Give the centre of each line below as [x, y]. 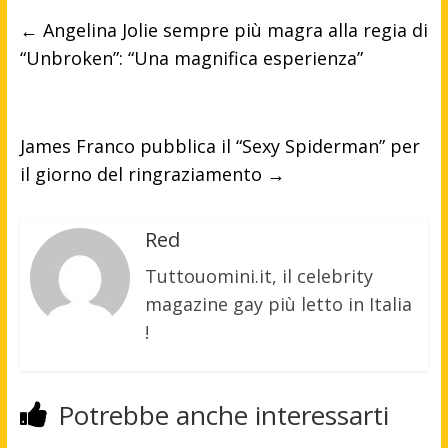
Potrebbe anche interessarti [223, 414]
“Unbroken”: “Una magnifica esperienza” [191, 57]
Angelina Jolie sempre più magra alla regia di [232, 29]
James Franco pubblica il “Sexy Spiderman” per [219, 145]
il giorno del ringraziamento [143, 173]
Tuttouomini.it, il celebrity [258, 275]
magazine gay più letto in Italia [278, 303]
